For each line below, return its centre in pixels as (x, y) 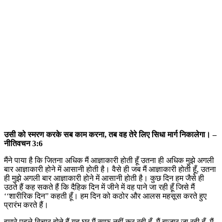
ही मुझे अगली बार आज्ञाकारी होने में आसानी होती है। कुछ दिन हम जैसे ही (104, 178)
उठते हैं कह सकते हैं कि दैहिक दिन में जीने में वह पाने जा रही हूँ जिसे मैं (99, 187)
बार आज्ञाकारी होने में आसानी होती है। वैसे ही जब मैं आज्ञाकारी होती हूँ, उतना (110, 169)
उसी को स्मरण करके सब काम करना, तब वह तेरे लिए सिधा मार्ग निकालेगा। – (110, 135)
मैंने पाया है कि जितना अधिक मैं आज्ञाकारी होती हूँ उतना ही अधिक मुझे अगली (109, 161)
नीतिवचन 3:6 (23, 144)
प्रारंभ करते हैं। (26, 205)
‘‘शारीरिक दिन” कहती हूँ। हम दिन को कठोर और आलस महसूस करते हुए (105, 196)
